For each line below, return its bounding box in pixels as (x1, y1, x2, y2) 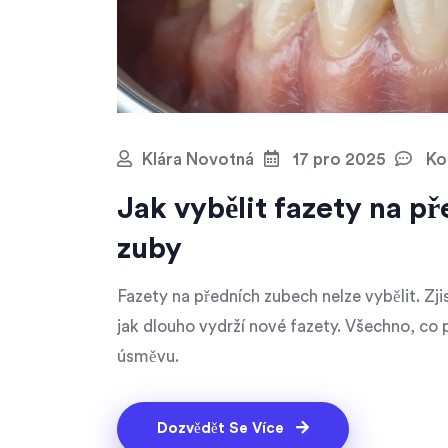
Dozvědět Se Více (157, 420, 288, 436)
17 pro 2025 (289, 150, 385, 168)
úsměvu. (117, 347, 179, 365)
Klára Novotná (142, 150, 254, 168)
